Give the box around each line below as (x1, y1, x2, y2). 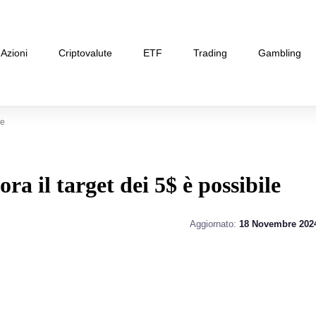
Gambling (258, 47, 301, 59)
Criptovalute (59, 47, 112, 59)
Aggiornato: (189, 219, 239, 229)
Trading (193, 47, 227, 59)
